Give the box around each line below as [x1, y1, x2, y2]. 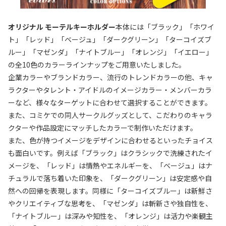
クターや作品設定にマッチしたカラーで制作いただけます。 [8, 122, 197, 133]
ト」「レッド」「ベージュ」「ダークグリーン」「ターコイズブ [8, 34, 211, 44]
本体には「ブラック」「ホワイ [116, 21, 214, 32]
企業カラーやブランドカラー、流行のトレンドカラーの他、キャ [8, 72, 213, 82]
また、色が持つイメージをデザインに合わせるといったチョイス [8, 135, 213, 145]
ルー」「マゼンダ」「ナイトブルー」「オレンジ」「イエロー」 [8, 46, 213, 57]
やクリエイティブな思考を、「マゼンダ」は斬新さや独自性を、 [8, 198, 212, 208]
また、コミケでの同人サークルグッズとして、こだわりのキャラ [8, 109, 212, 120]
